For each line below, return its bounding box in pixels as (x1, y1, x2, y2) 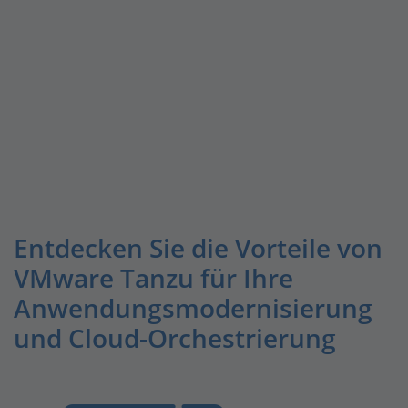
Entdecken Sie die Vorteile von (14, 230, 382, 265)
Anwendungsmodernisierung (14, 291, 372, 325)
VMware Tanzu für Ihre (14, 260, 293, 295)
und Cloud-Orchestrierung (14, 321, 336, 355)
